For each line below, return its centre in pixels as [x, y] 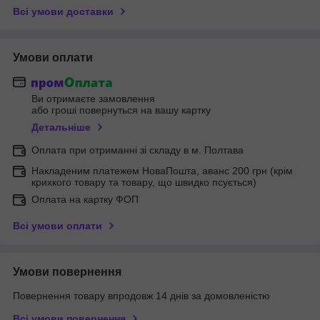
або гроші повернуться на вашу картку [121, 110]
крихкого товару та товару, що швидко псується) [144, 182]
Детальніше [61, 127]
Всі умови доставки [63, 11]
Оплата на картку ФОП [85, 200]
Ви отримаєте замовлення [93, 99]
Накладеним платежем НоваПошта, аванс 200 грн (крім [162, 171]
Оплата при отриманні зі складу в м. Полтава [137, 150]
